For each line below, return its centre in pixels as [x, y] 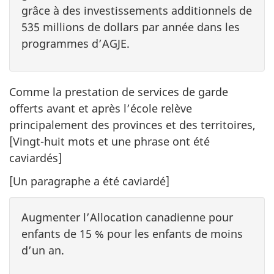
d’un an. [43, 250]
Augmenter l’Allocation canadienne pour [127, 217]
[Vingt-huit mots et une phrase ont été [109, 141]
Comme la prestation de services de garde [119, 91]
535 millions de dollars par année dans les [131, 27]
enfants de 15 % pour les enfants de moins [132, 233]
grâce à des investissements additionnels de [137, 10]
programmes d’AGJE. [76, 43]
